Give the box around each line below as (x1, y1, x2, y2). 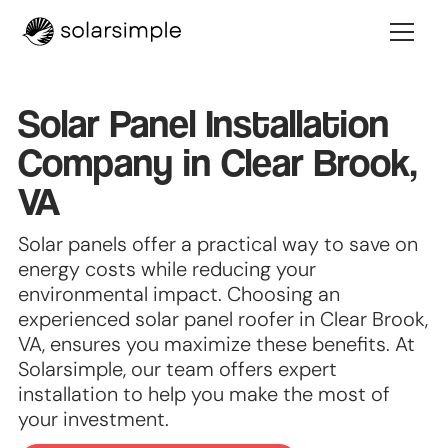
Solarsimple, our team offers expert (18, 356, 338, 383)
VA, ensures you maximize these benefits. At (18, 331, 416, 358)
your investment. (18, 406, 170, 433)
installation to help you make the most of (18, 381, 391, 408)
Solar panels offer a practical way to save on (18, 231, 419, 258)
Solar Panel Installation (18, 99, 390, 147)
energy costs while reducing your (18, 256, 317, 283)
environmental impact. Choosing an (18, 281, 341, 308)
